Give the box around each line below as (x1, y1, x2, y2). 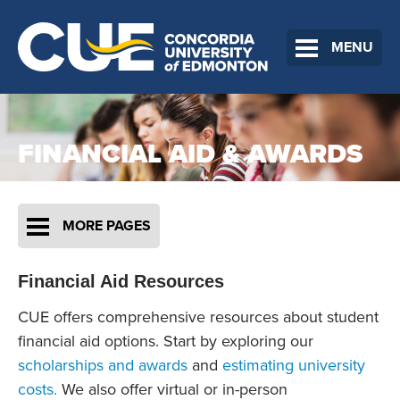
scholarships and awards (18, 355, 187, 376)
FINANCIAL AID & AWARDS (18, 137, 362, 171)
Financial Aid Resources (18, 271, 224, 292)
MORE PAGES (62, 217, 151, 236)
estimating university (222, 355, 365, 376)
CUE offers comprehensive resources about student (18, 307, 379, 328)
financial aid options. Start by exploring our (18, 331, 313, 352)
